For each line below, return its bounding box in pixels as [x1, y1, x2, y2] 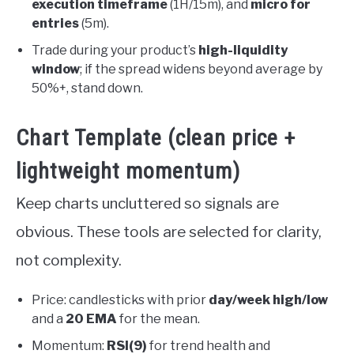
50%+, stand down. [32, 81, 143, 96]
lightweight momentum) [16, 158, 240, 185]
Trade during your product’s [32, 43, 198, 58]
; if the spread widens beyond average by [80, 62, 322, 77]
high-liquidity [198, 43, 288, 58]
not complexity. [16, 251, 122, 270]
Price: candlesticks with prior [32, 292, 209, 308]
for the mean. [117, 311, 200, 327]
